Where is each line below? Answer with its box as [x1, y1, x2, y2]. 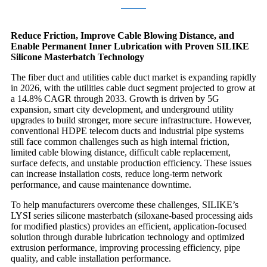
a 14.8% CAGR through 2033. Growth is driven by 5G [11, 93, 219, 104]
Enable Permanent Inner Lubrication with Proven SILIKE [11, 41, 249, 51]
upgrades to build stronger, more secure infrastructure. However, [11, 114, 252, 125]
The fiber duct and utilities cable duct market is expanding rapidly [11, 72, 256, 82]
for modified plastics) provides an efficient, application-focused [11, 221, 247, 231]
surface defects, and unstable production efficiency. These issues [11, 157, 252, 168]
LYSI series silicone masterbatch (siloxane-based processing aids [11, 210, 253, 221]
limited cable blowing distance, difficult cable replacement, [11, 147, 231, 157]
